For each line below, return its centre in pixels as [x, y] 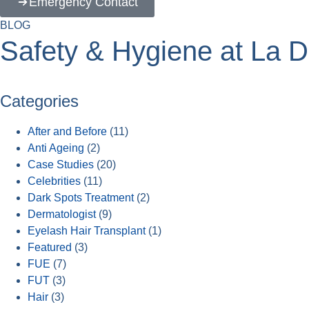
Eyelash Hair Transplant [87, 231]
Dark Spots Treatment [81, 198]
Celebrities [54, 181]
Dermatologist [62, 214]
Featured [50, 247]
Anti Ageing [56, 148]
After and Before [67, 131]
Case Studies [61, 165]
